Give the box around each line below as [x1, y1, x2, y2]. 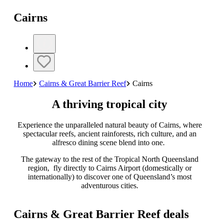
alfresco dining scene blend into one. [52, 138, 167, 147]
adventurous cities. [81, 181, 138, 190]
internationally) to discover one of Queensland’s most [27, 173, 192, 181]
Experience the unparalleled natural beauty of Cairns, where [17, 121, 202, 130]
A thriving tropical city [52, 98, 167, 111]
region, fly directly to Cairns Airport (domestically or [27, 164, 192, 173]
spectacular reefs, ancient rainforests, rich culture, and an [22, 130, 197, 138]
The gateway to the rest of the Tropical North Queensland [21, 155, 198, 164]
